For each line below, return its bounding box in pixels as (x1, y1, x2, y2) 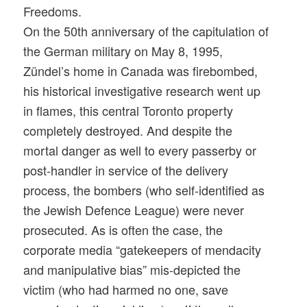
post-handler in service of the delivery (23, 161, 229, 180)
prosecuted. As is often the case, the (23, 221, 223, 239)
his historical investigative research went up (23, 82, 261, 100)
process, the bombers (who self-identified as (23, 181, 265, 199)
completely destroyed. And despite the (23, 121, 233, 140)
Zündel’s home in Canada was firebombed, (23, 62, 258, 80)
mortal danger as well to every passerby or (23, 141, 257, 160)
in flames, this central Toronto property (23, 101, 234, 120)
